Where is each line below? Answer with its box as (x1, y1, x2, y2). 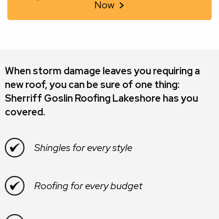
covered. (5, 105, 45, 118)
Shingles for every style (34, 141, 132, 154)
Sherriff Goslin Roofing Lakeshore (5, 91, 161, 105)
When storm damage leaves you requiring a (5, 64, 200, 77)
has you (161, 91, 198, 105)
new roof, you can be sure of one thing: (5, 78, 179, 91)
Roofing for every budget (34, 179, 142, 192)
